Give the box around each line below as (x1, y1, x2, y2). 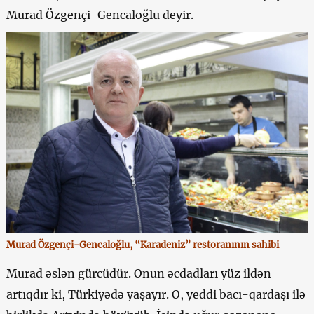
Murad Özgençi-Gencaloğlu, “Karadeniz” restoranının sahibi (6, 238, 279, 251)
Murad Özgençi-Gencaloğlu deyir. (6, 7, 193, 22)
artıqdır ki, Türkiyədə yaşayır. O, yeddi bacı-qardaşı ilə (6, 287, 306, 301)
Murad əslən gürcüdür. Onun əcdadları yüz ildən (6, 266, 271, 280)
